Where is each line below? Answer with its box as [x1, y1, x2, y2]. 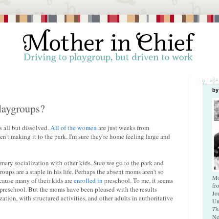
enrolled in [74, 175, 103, 185]
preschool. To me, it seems [103, 175, 173, 185]
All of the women [50, 123, 97, 132]
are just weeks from [97, 123, 149, 132]
